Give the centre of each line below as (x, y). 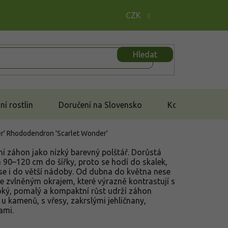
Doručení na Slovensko (100, 105)
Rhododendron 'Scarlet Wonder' (57, 133)
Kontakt (182, 105)
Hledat (145, 54)
